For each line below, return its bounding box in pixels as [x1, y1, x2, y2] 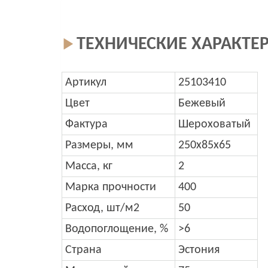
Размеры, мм [65, 139, 133, 152]
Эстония [178, 244, 220, 257]
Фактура [65, 118, 108, 131]
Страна [65, 244, 102, 257]
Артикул [65, 77, 106, 89]
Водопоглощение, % [65, 223, 168, 236]
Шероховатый [178, 118, 251, 131]
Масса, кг [65, 160, 112, 173]
